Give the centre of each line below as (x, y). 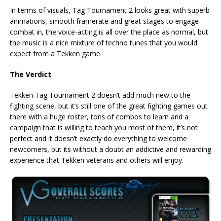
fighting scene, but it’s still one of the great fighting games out (109, 106)
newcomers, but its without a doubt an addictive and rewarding (110, 149)
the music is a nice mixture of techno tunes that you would (104, 42)
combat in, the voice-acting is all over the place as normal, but (109, 32)
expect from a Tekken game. (56, 53)
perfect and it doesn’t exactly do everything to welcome (98, 138)
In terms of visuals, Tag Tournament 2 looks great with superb (110, 10)
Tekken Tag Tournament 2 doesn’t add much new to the (100, 95)
